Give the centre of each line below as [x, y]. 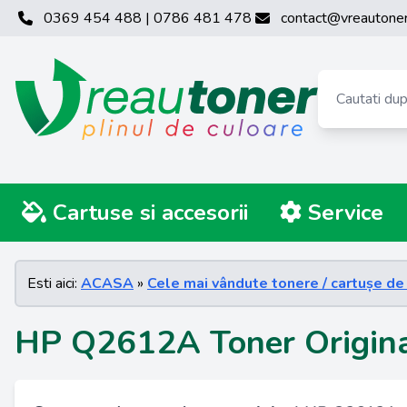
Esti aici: [54, 283]
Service [342, 213]
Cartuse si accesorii [150, 213]
